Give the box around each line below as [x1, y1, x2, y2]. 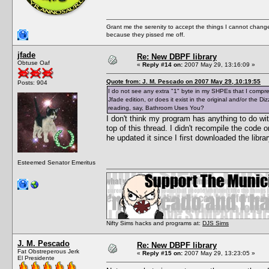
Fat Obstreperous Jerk [17, 247, 79, 255]
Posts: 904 [17, 79, 47, 86]
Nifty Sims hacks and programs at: [106, 219, 202, 226]
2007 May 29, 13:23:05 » [183, 249, 255, 256]
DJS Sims [202, 219, 229, 226]
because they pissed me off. [106, 31, 185, 38]
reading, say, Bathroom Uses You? [108, 104, 204, 111]
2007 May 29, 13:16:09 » [183, 61, 255, 68]
